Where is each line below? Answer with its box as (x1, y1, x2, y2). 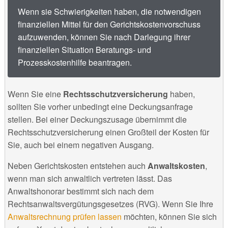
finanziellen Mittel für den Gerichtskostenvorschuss (17, 18, 201, 31)
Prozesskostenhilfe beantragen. (17, 56, 132, 69)
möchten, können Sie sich (121, 211, 217, 223)
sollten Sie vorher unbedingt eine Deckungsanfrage (7, 101, 193, 113)
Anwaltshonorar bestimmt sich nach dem (7, 185, 154, 197)
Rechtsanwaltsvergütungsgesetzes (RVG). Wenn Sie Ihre (7, 198, 213, 210)
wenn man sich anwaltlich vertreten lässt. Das (7, 173, 172, 185)
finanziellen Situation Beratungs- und (17, 44, 151, 56)
